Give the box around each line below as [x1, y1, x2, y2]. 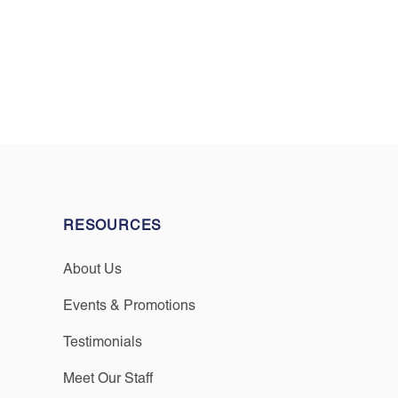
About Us [63, 260, 122, 277]
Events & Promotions [63, 297, 195, 314]
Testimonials [63, 333, 142, 350]
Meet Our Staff [63, 370, 153, 386]
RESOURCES [63, 217, 163, 234]
